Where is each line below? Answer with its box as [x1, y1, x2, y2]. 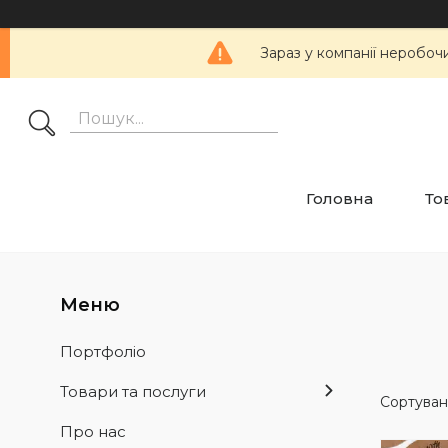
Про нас [60, 422, 126, 442]
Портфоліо [60, 342, 146, 362]
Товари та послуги [60, 382, 206, 402]
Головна [305, 189, 373, 209]
